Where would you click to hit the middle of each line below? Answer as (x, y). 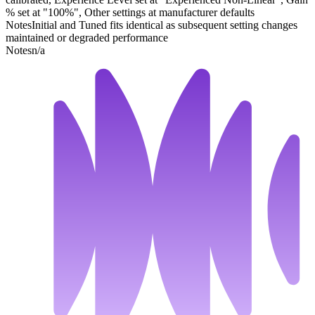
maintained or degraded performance (87, 38)
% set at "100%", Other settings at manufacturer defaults (130, 13)
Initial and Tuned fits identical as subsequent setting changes (165, 25)
